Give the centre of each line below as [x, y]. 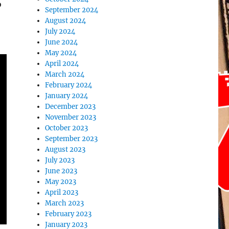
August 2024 [66, 21]
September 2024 [72, 10]
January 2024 [67, 96]
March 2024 [65, 74]
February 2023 [68, 214]
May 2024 [61, 53]
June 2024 [62, 42]
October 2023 [67, 128]
